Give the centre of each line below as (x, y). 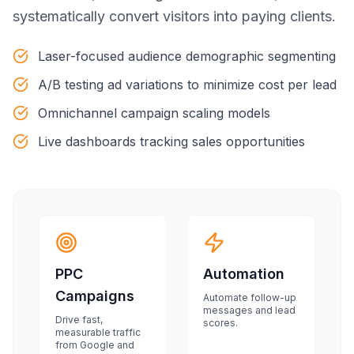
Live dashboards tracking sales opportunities (171, 141)
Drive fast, (79, 320)
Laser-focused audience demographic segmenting (187, 56)
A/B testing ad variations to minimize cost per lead (187, 85)
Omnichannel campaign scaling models (154, 113)
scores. (220, 323)
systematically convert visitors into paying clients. (174, 16)
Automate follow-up (250, 298)
